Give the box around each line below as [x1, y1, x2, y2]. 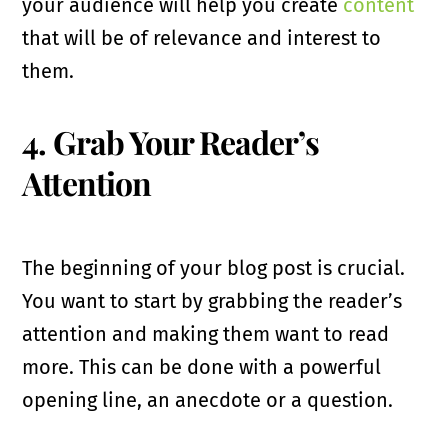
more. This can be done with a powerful [22, 354, 382, 379]
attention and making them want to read [22, 321, 390, 346]
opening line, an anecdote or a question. [22, 387, 394, 412]
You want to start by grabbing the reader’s [22, 288, 403, 313]
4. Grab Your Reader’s [22, 119, 320, 163]
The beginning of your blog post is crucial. [22, 255, 406, 280]
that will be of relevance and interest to [22, 25, 382, 50]
